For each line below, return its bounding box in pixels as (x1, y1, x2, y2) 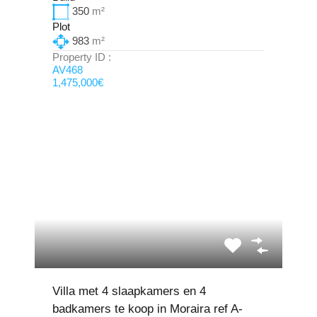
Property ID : (52, 51, 114, 63)
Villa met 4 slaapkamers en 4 (52, 284, 206, 298)
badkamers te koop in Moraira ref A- (52, 302, 243, 316)
